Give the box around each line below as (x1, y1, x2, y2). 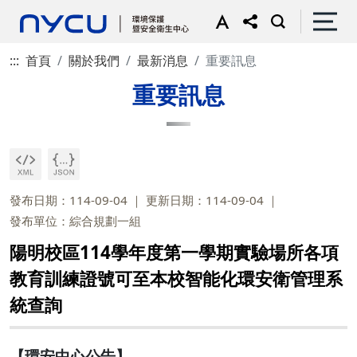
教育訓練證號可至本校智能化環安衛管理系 (10, 266, 343, 291)
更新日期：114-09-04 (146, 192, 264, 208)
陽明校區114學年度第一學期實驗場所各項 (10, 240, 339, 265)
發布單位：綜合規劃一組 (10, 213, 141, 229)
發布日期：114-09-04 (10, 192, 127, 208)
